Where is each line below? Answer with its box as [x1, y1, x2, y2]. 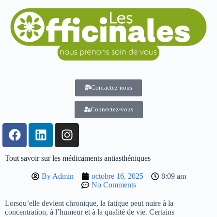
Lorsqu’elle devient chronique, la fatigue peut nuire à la [5, 199, 173, 207]
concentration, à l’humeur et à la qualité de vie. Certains [5, 207, 174, 216]
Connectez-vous [90, 105, 133, 113]
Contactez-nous [91, 83, 132, 91]
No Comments [91, 180, 136, 189]
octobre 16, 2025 [91, 171, 143, 180]
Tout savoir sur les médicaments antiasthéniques [5, 154, 151, 162]
